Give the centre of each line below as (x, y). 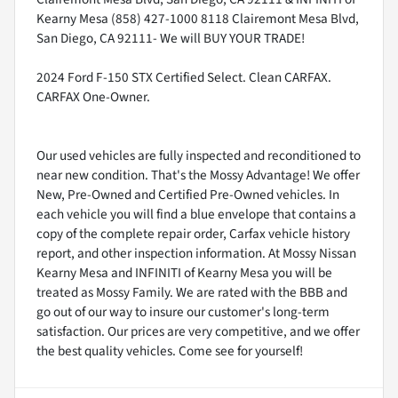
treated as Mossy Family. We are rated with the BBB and (192, 292)
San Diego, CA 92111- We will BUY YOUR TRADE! (171, 38)
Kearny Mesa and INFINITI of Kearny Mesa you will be (184, 272)
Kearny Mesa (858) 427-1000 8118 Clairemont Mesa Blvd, (198, 18)
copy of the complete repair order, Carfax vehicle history (193, 233)
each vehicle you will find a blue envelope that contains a (196, 214)
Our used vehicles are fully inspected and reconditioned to (199, 155)
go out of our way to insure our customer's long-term (183, 311)
